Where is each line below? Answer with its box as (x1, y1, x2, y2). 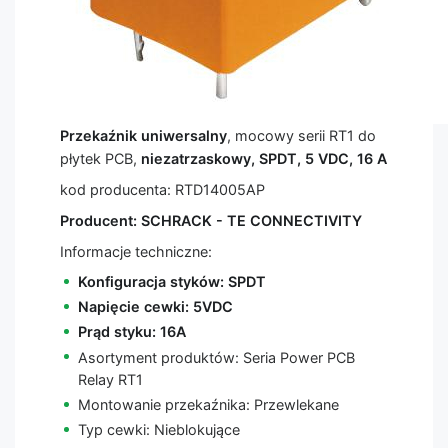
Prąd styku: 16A (77, 323, 186, 341)
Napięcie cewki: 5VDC (77, 298, 233, 316)
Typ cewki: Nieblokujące (77, 420, 240, 438)
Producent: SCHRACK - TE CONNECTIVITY (60, 212, 362, 229)
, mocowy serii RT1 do (227, 127, 376, 144)
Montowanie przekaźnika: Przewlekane (77, 395, 339, 413)
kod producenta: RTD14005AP (60, 181, 265, 198)
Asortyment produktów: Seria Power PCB (77, 348, 355, 366)
